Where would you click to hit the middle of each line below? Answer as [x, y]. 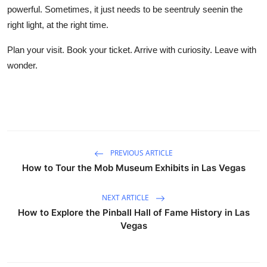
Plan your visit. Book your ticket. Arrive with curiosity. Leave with [132, 49]
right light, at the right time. [58, 24]
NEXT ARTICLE [126, 197]
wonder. [22, 65]
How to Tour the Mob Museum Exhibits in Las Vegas [133, 167]
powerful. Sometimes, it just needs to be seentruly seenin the [125, 9]
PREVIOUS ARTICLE [141, 153]
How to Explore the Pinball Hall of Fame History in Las [133, 212]
